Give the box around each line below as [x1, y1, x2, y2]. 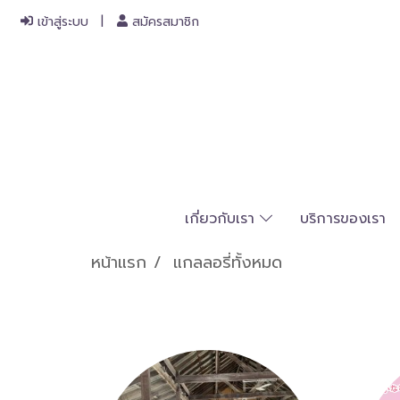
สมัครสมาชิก [128, 12, 200, 31]
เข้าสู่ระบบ [33, 12, 88, 31]
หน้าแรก [91, 250, 146, 275]
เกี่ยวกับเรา [185, 208, 260, 229]
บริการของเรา [300, 208, 386, 229]
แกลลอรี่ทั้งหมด [173, 250, 282, 275]
